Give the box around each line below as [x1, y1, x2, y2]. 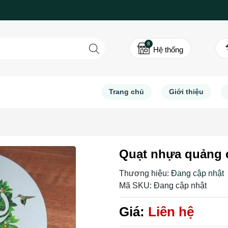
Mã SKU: [119, 181, 152, 190]
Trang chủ [108, 88, 144, 96]
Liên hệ [148, 204, 194, 219]
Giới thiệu [168, 88, 204, 96]
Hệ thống [153, 45, 183, 54]
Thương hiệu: [119, 169, 169, 178]
